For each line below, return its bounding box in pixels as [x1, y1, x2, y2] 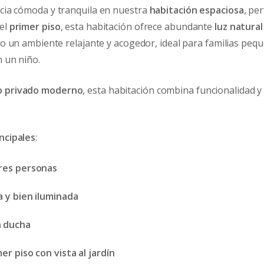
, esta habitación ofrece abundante [60, 19, 215, 33]
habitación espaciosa [149, 3, 244, 16]
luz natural [214, 19, 263, 33]
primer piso [9, 19, 61, 33]
